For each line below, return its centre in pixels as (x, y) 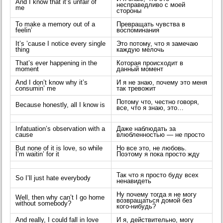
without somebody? (44, 204)
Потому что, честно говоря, (158, 102)
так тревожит (136, 89)
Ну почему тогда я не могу (157, 195)
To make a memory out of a (56, 25)
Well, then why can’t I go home (60, 198)
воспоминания (138, 31)
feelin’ (24, 31)
